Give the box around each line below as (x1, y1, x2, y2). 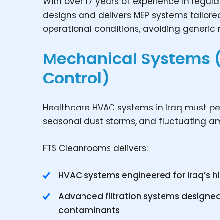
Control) (43, 67, 110, 89)
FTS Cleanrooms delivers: (43, 142, 148, 154)
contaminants (58, 204, 120, 216)
